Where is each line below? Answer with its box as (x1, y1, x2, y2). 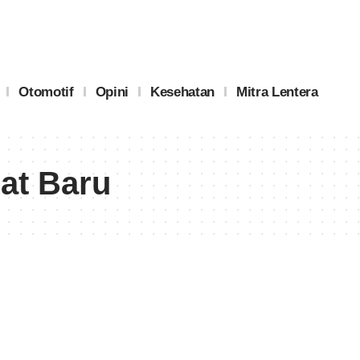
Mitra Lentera (235, 84, 318, 100)
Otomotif (18, 84, 74, 100)
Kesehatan (149, 84, 215, 100)
